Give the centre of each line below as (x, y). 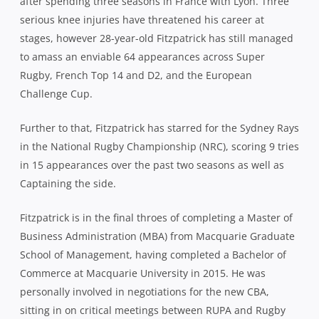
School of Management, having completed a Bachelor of (153, 254)
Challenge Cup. (56, 93)
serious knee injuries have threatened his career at (142, 19)
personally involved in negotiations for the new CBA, (145, 291)
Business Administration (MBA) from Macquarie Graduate (157, 236)
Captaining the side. (68, 183)
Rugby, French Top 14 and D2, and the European (136, 75)
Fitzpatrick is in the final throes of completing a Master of (156, 217)
